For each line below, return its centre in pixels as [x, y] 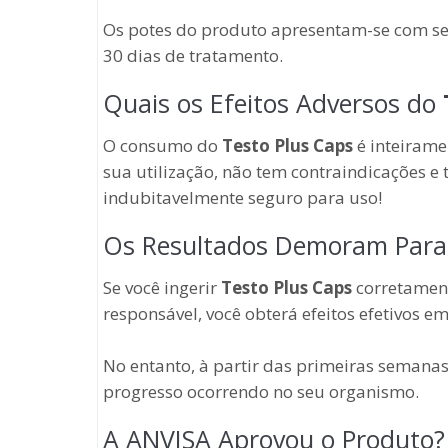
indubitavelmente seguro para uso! [242, 197]
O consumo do [162, 145]
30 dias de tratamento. [193, 55]
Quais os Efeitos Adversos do [273, 102]
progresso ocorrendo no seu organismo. [261, 391]
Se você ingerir [162, 287]
